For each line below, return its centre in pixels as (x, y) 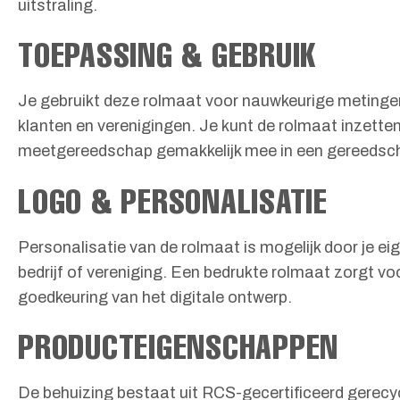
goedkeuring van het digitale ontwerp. (155, 297)
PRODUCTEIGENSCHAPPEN (179, 346)
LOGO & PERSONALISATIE (173, 200)
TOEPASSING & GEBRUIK (167, 54)
